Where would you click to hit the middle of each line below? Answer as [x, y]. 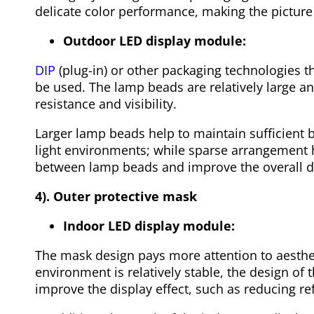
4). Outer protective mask [116, 197]
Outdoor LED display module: [155, 41]
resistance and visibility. [106, 104]
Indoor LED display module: [149, 226]
